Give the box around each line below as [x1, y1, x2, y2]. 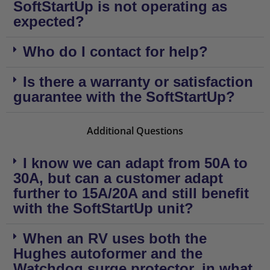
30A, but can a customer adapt [13, 170, 223, 186]
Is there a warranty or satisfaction [23, 74, 253, 90]
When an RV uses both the [23, 230, 207, 246]
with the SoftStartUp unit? [13, 200, 193, 216]
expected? [13, 13, 84, 30]
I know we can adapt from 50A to [23, 155, 248, 171]
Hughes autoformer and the [13, 245, 202, 262]
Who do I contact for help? [23, 43, 208, 60]
